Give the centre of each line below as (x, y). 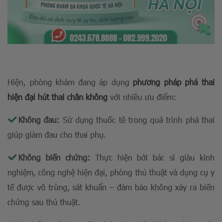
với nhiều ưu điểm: (143, 97)
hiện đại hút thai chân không (59, 97)
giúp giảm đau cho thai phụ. (58, 134)
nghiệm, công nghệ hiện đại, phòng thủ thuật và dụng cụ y (111, 172)
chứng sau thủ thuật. (45, 202)
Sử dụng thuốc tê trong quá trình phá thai (137, 119)
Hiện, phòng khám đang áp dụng (70, 82)
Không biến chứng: (57, 157)
